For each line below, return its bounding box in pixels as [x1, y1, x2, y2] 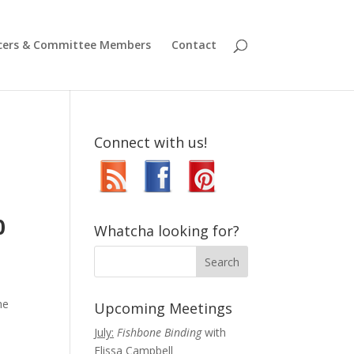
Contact [171, 37, 217, 52]
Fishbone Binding [117, 325, 205, 340]
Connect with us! [94, 133, 208, 152]
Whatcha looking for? [94, 221, 240, 240]
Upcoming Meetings [94, 299, 233, 318]
